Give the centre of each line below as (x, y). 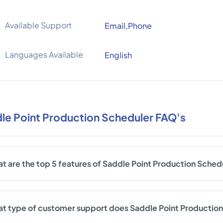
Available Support (38, 25)
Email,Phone (128, 26)
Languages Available (44, 55)
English (118, 55)
